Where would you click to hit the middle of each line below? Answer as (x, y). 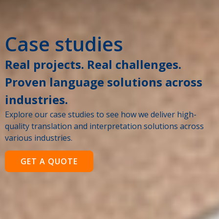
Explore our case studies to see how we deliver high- (101, 114)
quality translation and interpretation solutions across (104, 126)
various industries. (39, 138)
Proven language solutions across (104, 82)
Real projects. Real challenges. (93, 64)
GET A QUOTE (49, 162)
